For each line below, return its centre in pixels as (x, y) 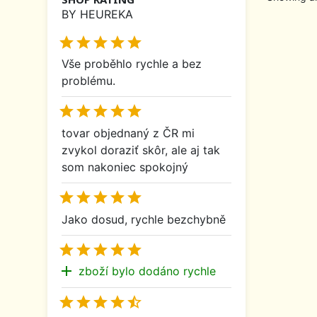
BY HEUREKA (97, 14)
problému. (88, 81)
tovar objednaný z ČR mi (128, 133)
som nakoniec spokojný (125, 167)
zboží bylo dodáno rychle (147, 271)
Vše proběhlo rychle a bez (132, 64)
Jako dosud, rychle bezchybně (144, 219)
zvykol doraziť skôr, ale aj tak (141, 150)
